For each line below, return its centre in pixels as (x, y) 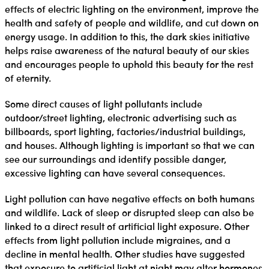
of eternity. (28, 77)
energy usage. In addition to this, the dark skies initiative (127, 36)
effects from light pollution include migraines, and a (118, 240)
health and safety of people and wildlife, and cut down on (132, 22)
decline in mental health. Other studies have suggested (125, 253)
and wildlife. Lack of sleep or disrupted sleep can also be (129, 212)
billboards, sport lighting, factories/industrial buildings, (125, 131)
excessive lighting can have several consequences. (115, 172)
